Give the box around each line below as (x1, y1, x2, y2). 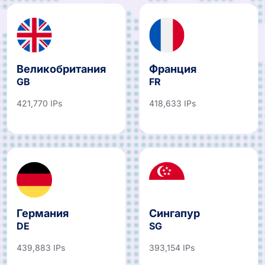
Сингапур (149, 202, 200, 215)
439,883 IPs (17, 237, 65, 248)
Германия (17, 202, 69, 215)
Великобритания (17, 57, 106, 70)
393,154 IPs (149, 237, 195, 248)
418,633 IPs (149, 93, 196, 104)
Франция (149, 57, 196, 70)
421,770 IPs (17, 93, 62, 104)
